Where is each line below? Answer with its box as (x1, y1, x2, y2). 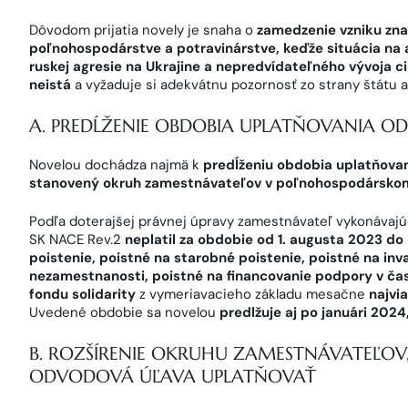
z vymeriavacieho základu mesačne (136, 285, 369, 303)
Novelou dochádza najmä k (29, 155, 203, 174)
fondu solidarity (29, 285, 136, 303)
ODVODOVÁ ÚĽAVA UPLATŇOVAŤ (29, 364, 316, 388)
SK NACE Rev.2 (29, 230, 125, 249)
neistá (29, 76, 71, 94)
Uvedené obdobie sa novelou (29, 303, 219, 321)
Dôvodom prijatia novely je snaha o (29, 21, 257, 39)
